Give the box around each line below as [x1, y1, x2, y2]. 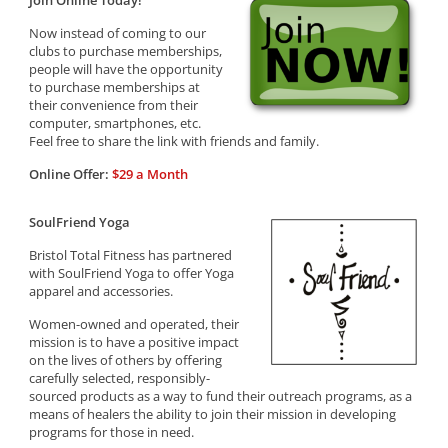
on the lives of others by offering [29, 351, 223, 369]
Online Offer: [29, 165, 110, 183]
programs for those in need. [29, 423, 195, 441]
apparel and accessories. [29, 282, 174, 300]
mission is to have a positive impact [29, 333, 240, 351]
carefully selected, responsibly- [29, 369, 211, 387]
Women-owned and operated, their [29, 315, 240, 333]
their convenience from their [29, 96, 199, 114]
